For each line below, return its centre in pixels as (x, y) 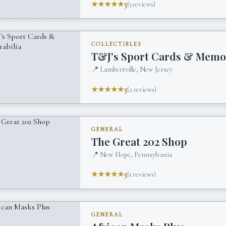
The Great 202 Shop (139, 141)
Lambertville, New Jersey (136, 70)
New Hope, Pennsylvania (136, 155)
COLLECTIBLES (117, 44)
